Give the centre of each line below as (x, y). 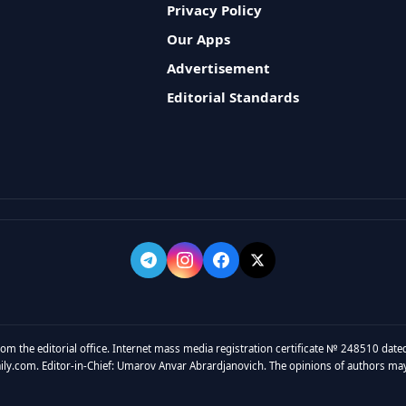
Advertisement (218, 68)
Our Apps (198, 39)
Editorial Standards (232, 97)
